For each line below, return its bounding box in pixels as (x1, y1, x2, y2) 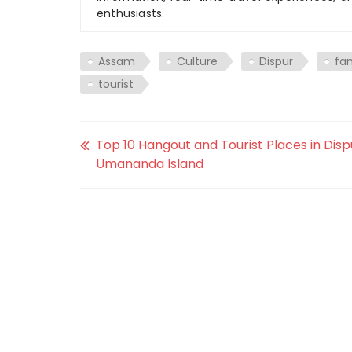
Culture (177, 53, 218, 69)
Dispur (259, 53, 293, 69)
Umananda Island (96, 155, 203, 173)
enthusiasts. (97, 5, 165, 21)
